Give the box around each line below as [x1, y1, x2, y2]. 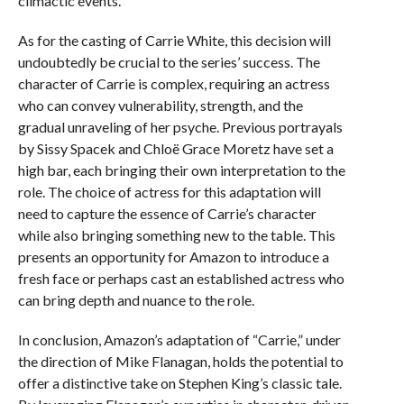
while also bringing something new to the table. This [17, 226, 335, 243]
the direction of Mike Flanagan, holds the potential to [17, 353, 344, 370]
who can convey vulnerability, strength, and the [17, 96, 303, 114]
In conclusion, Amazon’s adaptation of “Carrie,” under [17, 331, 341, 348]
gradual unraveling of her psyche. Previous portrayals [17, 118, 343, 135]
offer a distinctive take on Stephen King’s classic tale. [17, 374, 342, 391]
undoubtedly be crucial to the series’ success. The [17, 53, 320, 70]
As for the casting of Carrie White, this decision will [17, 32, 331, 49]
